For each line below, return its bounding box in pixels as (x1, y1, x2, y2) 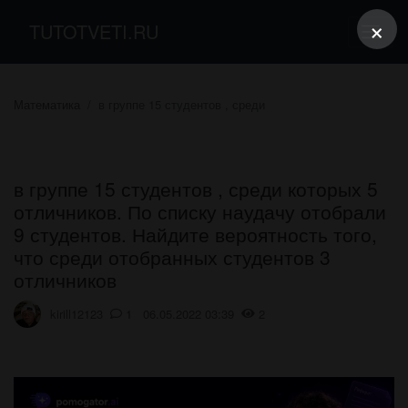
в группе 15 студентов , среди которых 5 (14, 174, 378, 202)
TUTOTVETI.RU (29, 17, 158, 45)
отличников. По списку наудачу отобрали (14, 197, 386, 225)
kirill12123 (50, 305, 103, 323)
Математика (14, 95, 80, 113)
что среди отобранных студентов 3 (14, 242, 331, 270)
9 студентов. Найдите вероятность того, (14, 219, 377, 248)
